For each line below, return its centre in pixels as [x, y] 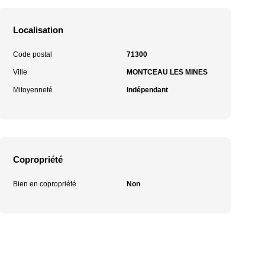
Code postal [33, 54]
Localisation [38, 30]
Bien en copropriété [45, 184]
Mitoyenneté [33, 90]
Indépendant [147, 90]
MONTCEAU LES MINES [167, 72]
